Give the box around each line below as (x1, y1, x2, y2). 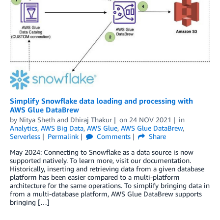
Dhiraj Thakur (70, 115, 112, 124)
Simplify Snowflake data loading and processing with (10, 96, 193, 105)
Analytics (10, 123, 37, 132)
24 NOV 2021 (129, 115, 171, 124)
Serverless (10, 132, 40, 140)
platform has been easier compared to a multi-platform (10, 172, 180, 181)
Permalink (47, 132, 79, 140)
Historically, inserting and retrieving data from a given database (10, 164, 204, 173)
